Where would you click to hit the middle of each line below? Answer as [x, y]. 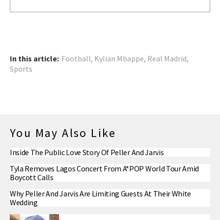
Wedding [24, 203]
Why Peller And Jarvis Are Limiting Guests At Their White [101, 194]
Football [76, 59]
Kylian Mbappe [119, 59]
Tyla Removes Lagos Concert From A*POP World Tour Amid [105, 169]
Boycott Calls [32, 178]
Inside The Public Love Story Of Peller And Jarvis [87, 152]
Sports [21, 69]
